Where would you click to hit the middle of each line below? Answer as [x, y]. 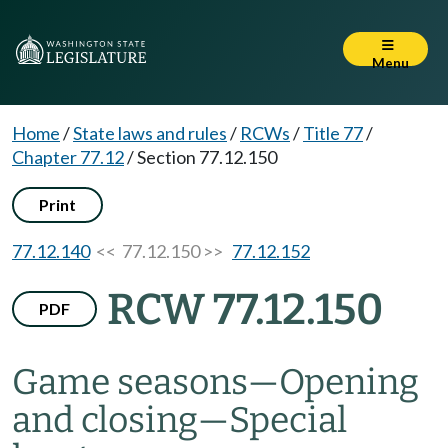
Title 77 [333, 133]
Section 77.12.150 [207, 157]
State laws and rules [150, 133]
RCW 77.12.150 [245, 309]
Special [288, 420]
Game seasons [130, 382]
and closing [105, 420]
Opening [349, 382]
